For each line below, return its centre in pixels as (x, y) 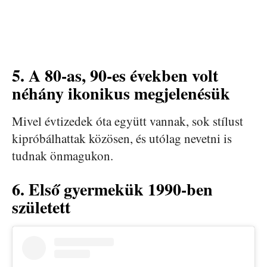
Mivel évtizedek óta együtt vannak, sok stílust (128, 121)
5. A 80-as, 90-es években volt (115, 76)
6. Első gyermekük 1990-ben (112, 190)
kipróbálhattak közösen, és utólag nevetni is (122, 139)
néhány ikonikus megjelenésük (121, 94)
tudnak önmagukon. (63, 156)
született (41, 207)
